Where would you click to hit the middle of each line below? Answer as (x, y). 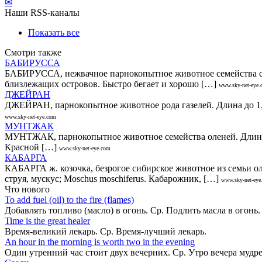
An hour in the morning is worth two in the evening (100, 242)
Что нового (27, 189)
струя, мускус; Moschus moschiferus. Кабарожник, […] (112, 178)
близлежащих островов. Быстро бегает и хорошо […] (111, 84)
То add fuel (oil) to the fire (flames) (69, 199)
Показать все (54, 32)
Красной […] (31, 147)
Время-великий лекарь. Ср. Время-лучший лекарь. (106, 231)
